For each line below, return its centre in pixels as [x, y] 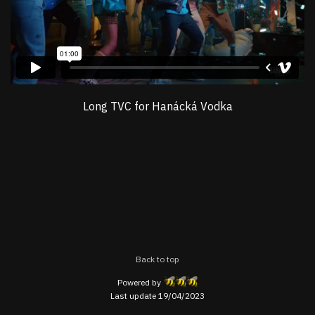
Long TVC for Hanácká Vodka [157, 106]
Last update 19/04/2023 [157, 296]
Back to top [157, 259]
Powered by [139, 282]
